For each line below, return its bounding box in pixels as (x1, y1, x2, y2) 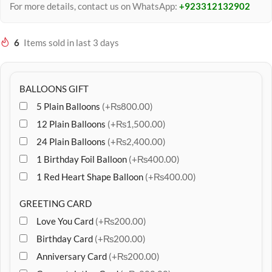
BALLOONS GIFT (19, 83, 89, 94)
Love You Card (36, 216, 95, 226)
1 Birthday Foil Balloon (36, 154, 129, 165)
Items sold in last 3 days (24, 37, 119, 48)
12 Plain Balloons (36, 118, 107, 129)
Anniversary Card (36, 251, 109, 262)
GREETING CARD (19, 198, 92, 209)
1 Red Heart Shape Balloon (36, 171, 145, 182)
